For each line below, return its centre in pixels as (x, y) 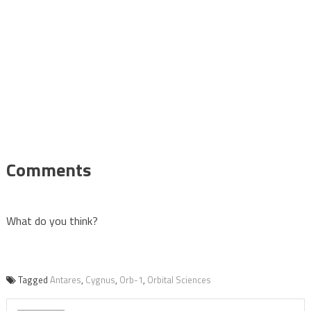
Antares (65, 279)
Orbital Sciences (179, 279)
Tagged (34, 279)
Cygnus (100, 279)
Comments (48, 169)
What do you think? (52, 220)
